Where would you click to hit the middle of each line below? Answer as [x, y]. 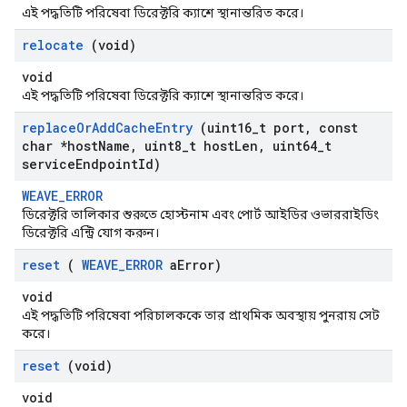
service [49, 164]
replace [49, 128]
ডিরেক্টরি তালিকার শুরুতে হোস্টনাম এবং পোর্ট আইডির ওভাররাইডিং [200, 214]
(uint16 [222, 128]
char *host [60, 146]
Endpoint [107, 164]
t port [282, 128]
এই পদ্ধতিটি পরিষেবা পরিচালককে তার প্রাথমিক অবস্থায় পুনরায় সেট [201, 315]
